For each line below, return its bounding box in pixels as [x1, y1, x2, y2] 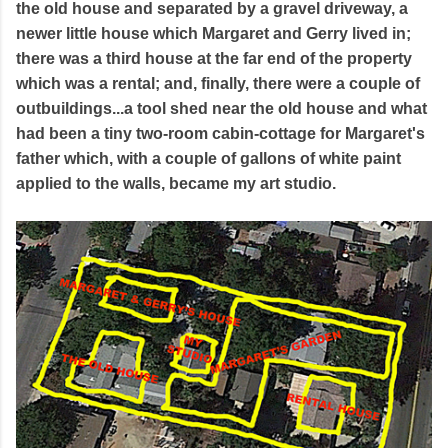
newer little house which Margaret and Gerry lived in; [16, 24, 411, 42]
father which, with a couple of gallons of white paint [16, 149, 401, 167]
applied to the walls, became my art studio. [16, 174, 336, 192]
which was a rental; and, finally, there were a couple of [16, 74, 420, 92]
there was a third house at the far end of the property [16, 49, 412, 67]
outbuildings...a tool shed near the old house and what [16, 99, 427, 117]
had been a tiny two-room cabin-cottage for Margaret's [16, 124, 425, 142]
